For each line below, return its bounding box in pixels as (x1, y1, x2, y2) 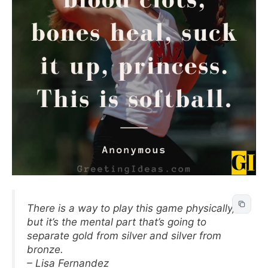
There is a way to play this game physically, (27, 202, 235, 214)
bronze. (27, 243, 63, 255)
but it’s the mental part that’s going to (27, 216, 206, 228)
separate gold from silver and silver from (27, 230, 221, 242)
